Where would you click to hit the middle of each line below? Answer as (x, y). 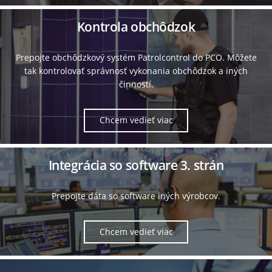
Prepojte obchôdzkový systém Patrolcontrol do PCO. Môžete (136, 57)
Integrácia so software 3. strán (136, 165)
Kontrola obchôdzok (136, 26)
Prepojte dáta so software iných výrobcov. (136, 195)
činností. (136, 84)
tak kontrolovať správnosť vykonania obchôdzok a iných (136, 70)
